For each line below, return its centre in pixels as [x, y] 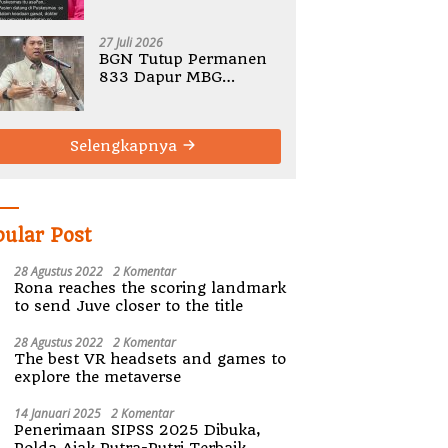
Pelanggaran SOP [166, 130]
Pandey [128, 21]
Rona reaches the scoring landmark [150, 287]
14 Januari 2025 [58, 413]
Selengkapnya [125, 145]
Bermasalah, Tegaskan [186, 94]
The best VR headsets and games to [150, 358]
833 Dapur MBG [161, 76]
